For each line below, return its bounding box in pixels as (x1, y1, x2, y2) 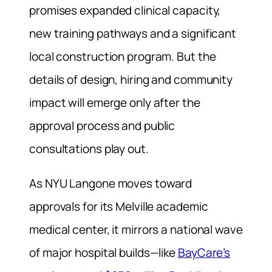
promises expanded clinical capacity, (29, 2, 221, 18)
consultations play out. (29, 140, 149, 157)
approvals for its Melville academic (29, 198, 208, 214)
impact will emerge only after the (29, 94, 200, 110)
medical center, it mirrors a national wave (29, 221, 243, 237)
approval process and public (29, 117, 175, 134)
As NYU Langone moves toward (29, 175, 192, 191)
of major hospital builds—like (29, 244, 178, 260)
